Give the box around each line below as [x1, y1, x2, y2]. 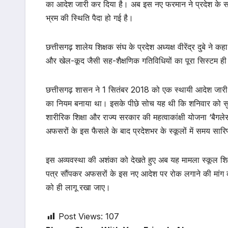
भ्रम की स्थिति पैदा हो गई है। [46, 12, 133, 23]
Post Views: [59, 211, 103, 221]
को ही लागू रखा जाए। [46, 182, 110, 192]
